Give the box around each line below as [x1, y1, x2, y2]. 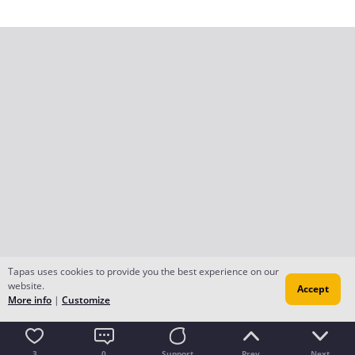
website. [8, 279, 44, 292]
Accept [297, 282, 329, 296]
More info [8, 293, 52, 307]
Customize [62, 293, 110, 307]
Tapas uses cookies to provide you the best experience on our [8, 265, 279, 278]
